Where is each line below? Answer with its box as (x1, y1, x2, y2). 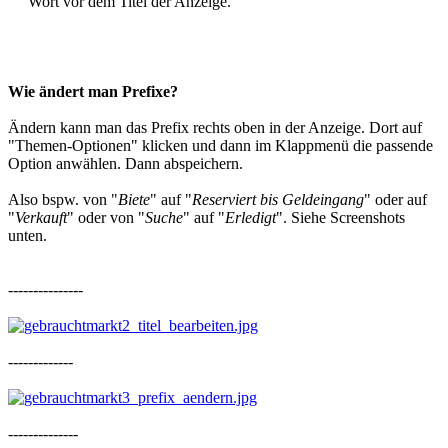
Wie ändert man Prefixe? (8, 83, 178, 101)
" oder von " (67, 209, 145, 227)
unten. (8, 227, 47, 245)
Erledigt (225, 209, 276, 227)
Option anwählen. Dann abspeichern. (8, 155, 243, 173)
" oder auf (364, 191, 427, 209)
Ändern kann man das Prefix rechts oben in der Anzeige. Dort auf (8, 119, 422, 137)
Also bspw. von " (8, 191, 118, 209)
